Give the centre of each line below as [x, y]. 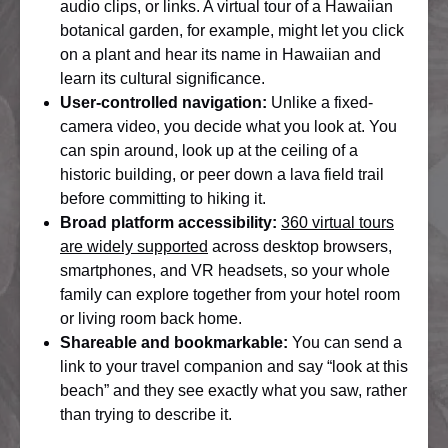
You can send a [345, 342]
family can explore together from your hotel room [230, 294]
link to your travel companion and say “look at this [234, 366]
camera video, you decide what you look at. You [228, 126]
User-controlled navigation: [163, 102]
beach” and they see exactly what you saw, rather [233, 390]
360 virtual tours [337, 222]
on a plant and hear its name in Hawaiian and [220, 54]
